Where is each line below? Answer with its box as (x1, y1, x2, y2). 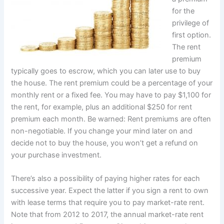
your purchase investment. (11, 150, 102, 159)
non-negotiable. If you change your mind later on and (11, 126, 193, 135)
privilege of (172, 18, 209, 27)
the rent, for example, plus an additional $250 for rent (11, 102, 192, 111)
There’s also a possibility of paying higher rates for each (11, 174, 200, 183)
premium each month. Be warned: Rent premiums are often (11, 114, 211, 123)
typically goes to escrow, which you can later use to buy (11, 66, 201, 75)
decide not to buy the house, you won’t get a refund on (11, 138, 198, 147)
